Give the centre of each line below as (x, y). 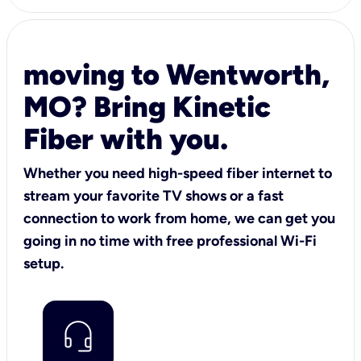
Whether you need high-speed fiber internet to (178, 173)
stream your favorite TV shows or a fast (154, 195)
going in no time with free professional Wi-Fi (170, 241)
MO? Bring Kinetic (147, 106)
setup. (44, 263)
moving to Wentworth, (176, 74)
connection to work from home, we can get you (179, 218)
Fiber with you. (126, 139)
